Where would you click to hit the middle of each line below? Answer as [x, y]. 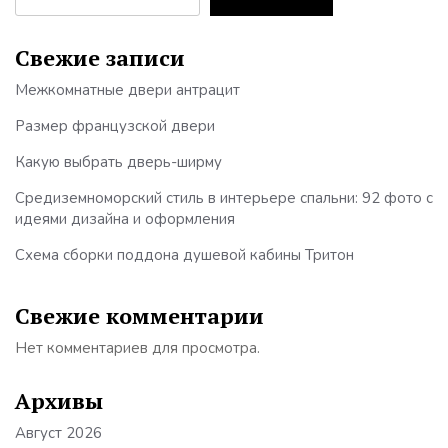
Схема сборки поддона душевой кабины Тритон [184, 254]
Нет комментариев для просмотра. [137, 347]
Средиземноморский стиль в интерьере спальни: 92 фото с [224, 197]
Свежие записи [100, 57]
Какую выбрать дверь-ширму [118, 161]
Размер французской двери [115, 125]
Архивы [59, 400]
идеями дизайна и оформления [125, 218]
